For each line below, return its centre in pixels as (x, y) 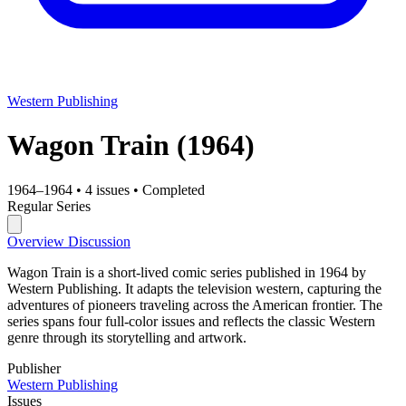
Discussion (99, 241)
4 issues (107, 189)
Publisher (34, 368)
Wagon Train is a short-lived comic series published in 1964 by (187, 272)
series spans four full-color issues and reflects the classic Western (191, 321)
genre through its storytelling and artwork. (127, 337)
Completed (174, 189)
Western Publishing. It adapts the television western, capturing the (194, 288)
